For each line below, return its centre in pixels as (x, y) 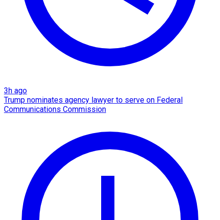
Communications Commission (55, 110)
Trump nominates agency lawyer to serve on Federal (93, 100)
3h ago (15, 91)
